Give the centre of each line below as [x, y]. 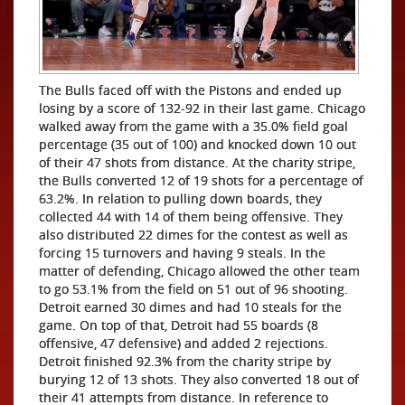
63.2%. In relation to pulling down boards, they [180, 198]
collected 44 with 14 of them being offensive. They [191, 216]
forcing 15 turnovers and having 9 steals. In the [182, 252]
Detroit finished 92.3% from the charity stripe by [185, 361]
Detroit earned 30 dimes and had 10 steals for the [190, 306]
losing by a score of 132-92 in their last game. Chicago [202, 108]
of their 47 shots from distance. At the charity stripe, [197, 162]
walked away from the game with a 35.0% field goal [193, 126]
